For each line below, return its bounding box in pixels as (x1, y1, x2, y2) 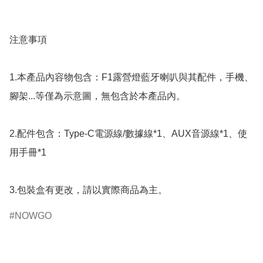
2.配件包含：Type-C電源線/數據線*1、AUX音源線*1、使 (9, 128, 247, 139)
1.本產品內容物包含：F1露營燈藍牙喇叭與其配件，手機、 (9, 72, 254, 82)
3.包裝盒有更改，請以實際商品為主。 (9, 184, 167, 195)
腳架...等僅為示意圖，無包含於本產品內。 (9, 90, 186, 101)
